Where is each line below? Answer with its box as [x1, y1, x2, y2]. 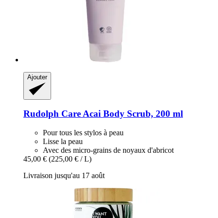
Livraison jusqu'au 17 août [23, 171, 105, 180]
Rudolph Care [23, 109, 81, 119]
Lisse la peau [43, 137, 83, 145]
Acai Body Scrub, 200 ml [81, 109, 183, 119]
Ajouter [27, 73, 47, 81]
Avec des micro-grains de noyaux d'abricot [43, 145, 174, 154]
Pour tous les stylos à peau [43, 128, 124, 137]
